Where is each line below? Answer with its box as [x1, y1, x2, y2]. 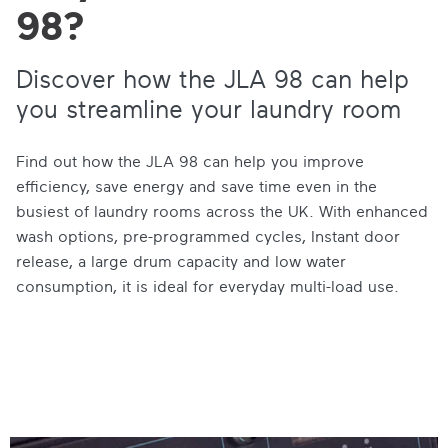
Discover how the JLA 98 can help [16, 63, 409, 95]
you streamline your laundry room [16, 93, 401, 125]
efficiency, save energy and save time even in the [16, 176, 377, 197]
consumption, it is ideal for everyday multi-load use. [16, 276, 399, 297]
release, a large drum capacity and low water [16, 251, 346, 272]
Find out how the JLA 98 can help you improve [16, 151, 364, 172]
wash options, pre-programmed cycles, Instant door [16, 226, 400, 247]
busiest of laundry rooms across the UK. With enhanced [16, 201, 428, 222]
